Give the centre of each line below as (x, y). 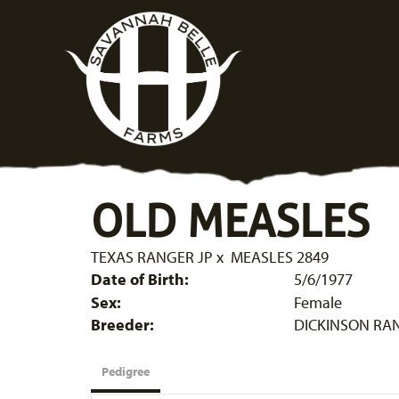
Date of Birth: (140, 279)
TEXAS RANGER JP (152, 257)
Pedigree (126, 371)
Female (318, 302)
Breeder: (122, 325)
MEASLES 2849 (280, 257)
